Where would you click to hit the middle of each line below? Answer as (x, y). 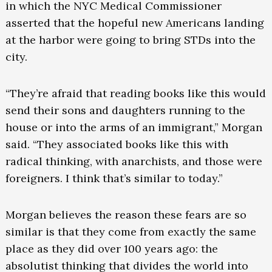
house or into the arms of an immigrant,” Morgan (134, 127)
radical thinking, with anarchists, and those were (134, 161)
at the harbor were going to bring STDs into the (130, 40)
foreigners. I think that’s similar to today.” (114, 178)
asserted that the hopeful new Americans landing (134, 23)
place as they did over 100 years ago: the (111, 249)
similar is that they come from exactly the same (131, 232)
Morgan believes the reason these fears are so (126, 215)
